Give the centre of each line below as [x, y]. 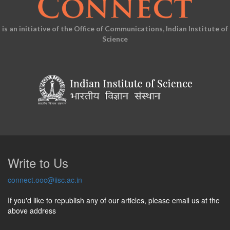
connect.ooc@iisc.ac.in [45, 179]
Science [115, 39]
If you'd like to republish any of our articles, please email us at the [114, 200]
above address [32, 210]
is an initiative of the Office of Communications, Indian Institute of [115, 28]
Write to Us [38, 162]
